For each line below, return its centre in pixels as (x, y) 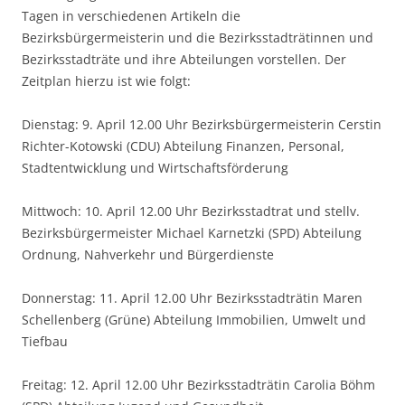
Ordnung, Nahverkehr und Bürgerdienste (148, 255)
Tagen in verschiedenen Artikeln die (131, 16)
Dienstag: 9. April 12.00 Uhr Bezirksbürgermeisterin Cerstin (202, 125)
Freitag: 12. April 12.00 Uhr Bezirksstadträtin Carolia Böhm (198, 385)
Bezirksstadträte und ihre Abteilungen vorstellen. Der (184, 60)
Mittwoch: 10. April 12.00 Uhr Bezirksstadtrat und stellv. (191, 212)
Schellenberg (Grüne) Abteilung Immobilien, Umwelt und (194, 320)
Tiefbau (45, 342)
